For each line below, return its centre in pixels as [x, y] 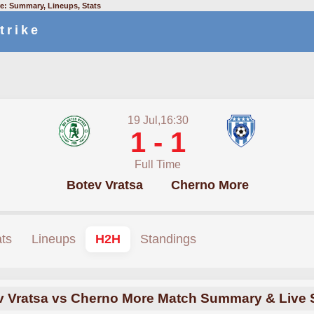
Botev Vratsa [105, 185]
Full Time [158, 164]
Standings [168, 239]
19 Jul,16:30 [158, 120]
